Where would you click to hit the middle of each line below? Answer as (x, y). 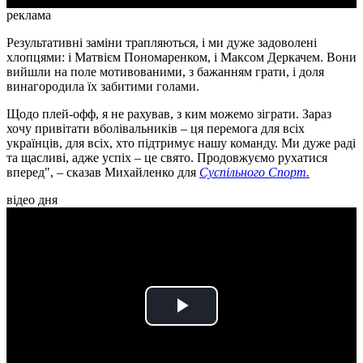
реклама (29, 15)
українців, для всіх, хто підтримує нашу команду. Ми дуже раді (181, 143)
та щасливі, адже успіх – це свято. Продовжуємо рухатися (167, 158)
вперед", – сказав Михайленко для (103, 173)
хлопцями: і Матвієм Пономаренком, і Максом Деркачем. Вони (181, 58)
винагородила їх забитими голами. (103, 87)
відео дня (32, 200)
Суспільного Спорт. (254, 173)
